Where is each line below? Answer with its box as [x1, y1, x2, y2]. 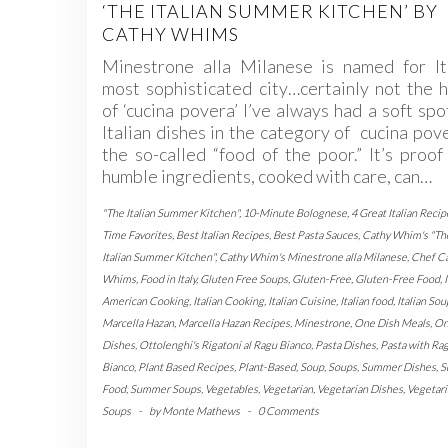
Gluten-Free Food [355, 271, 440, 285]
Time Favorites [102, 227, 172, 241]
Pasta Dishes [315, 337, 376, 351]
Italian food [340, 293, 393, 307]
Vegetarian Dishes [317, 381, 403, 395]
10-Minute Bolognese [243, 205, 347, 219]
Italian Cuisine [268, 293, 336, 307]
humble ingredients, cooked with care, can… [102, 164, 432, 187]
